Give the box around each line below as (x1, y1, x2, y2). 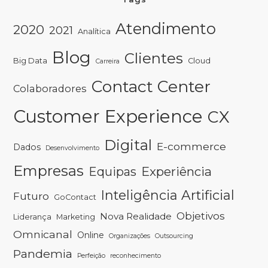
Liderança (13, 212, 52, 221)
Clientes (124, 49, 184, 67)
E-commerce (157, 139, 227, 153)
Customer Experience (13, 105, 203, 127)
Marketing (56, 212, 96, 221)
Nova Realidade (100, 210, 172, 222)
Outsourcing (155, 232, 194, 240)
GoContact (54, 192, 97, 202)
